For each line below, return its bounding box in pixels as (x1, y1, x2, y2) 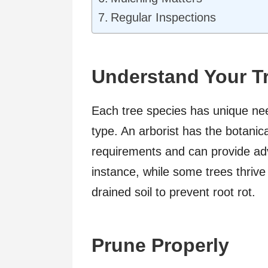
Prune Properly (92, 234, 229, 256)
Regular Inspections (111, 10, 216, 24)
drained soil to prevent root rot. (92, 185, 255, 199)
